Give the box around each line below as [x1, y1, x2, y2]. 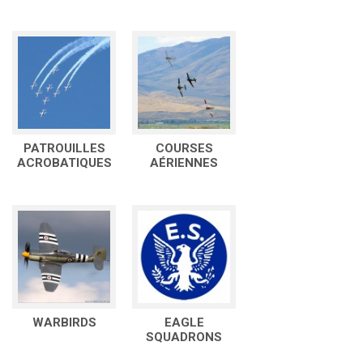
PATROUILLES [23, 141, 105, 156]
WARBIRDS [32, 315, 96, 330]
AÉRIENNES [150, 156, 218, 170]
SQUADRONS [146, 330, 222, 344]
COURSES [155, 141, 213, 156]
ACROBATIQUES [16, 156, 112, 170]
